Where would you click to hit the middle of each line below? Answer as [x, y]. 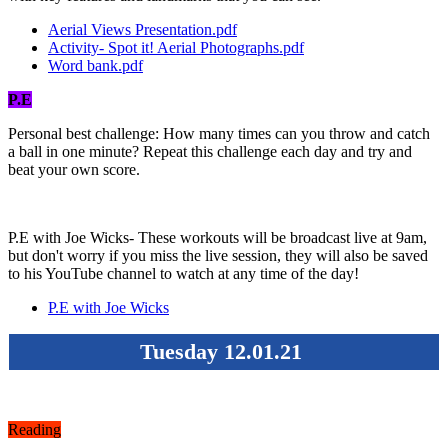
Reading [34, 429]
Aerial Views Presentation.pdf [142, 29]
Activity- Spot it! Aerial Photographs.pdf [176, 47]
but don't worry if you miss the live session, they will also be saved [218, 255]
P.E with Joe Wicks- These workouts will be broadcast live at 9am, [217, 237]
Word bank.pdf [95, 65]
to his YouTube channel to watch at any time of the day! [185, 273]
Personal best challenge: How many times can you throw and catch [219, 133]
